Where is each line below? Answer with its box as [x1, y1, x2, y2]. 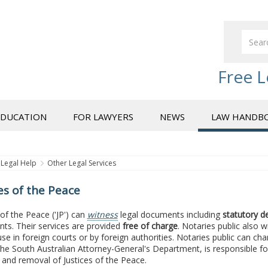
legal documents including [117, 208, 223, 220]
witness [87, 208, 118, 220]
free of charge [122, 220, 178, 232]
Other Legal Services [47, 158, 116, 168]
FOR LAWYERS [73, 111, 133, 123]
